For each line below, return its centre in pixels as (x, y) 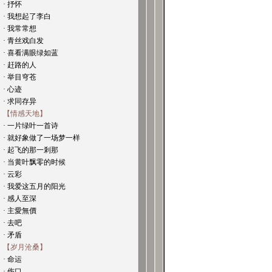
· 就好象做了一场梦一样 (42, 138)
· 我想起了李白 (27, 16)
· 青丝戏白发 (23, 41)
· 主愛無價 (20, 211)
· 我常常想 (20, 29)
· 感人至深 (20, 199)
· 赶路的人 (20, 65)
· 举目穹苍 (20, 77)
